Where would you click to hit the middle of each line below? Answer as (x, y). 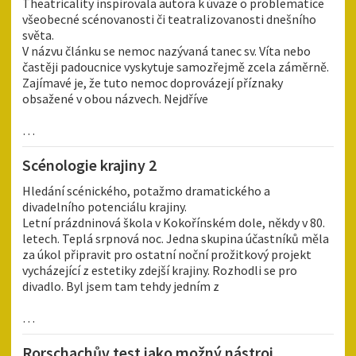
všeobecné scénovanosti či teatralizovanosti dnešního (169, 19)
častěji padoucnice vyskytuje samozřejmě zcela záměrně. (176, 67)
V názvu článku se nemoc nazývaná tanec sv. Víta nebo (166, 51)
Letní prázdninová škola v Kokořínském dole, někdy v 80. (174, 223)
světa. (38, 35)
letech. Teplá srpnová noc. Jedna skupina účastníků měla (176, 239)
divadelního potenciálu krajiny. (104, 207)
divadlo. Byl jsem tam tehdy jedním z (121, 286)
